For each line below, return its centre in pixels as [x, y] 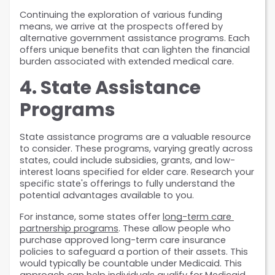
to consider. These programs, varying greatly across [136, 149]
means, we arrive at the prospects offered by [121, 27]
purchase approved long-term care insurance [123, 240]
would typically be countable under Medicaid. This [131, 264]
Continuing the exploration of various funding [121, 15]
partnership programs [69, 229]
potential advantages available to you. [107, 196]
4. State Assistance [110, 88]
